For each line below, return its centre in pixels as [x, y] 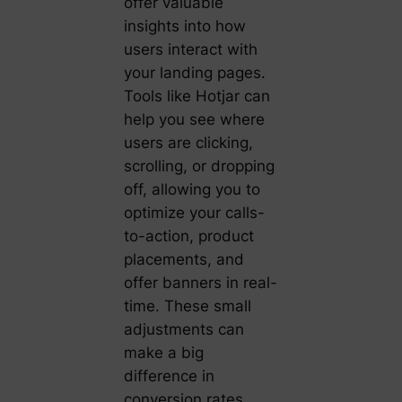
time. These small [187, 306]
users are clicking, [188, 143]
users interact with [190, 50]
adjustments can [184, 330]
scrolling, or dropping [199, 166]
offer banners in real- [200, 283]
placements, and [184, 260]
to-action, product [188, 236]
